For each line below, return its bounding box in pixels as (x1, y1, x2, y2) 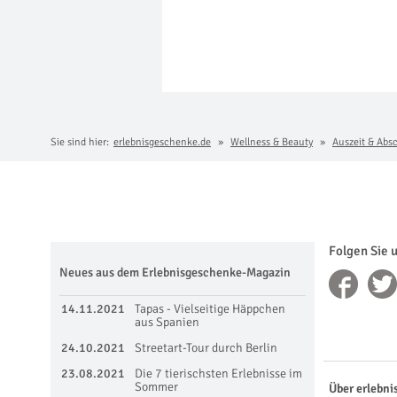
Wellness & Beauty (230, 135, 313, 149)
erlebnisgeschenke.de (113, 135, 211, 149)
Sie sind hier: (51, 135, 109, 149)
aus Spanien (135, 314, 199, 330)
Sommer (135, 378, 178, 394)
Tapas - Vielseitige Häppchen (135, 300, 285, 316)
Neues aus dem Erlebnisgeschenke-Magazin (59, 264, 291, 280)
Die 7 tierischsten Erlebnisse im (135, 365, 302, 381)
